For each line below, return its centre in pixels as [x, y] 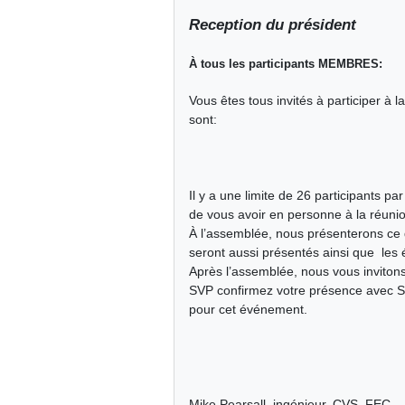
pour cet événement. [248, 310]
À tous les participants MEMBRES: [286, 64]
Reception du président [273, 25]
